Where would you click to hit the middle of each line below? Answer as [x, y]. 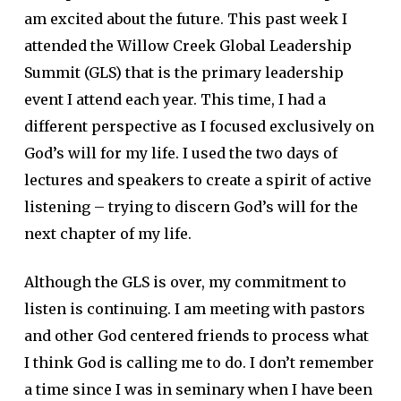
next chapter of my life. [107, 234]
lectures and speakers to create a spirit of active [197, 180]
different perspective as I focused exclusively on [199, 126]
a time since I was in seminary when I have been [198, 389]
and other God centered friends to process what [196, 336]
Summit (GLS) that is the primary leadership [183, 73]
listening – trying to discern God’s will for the [191, 207]
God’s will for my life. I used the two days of [180, 153]
